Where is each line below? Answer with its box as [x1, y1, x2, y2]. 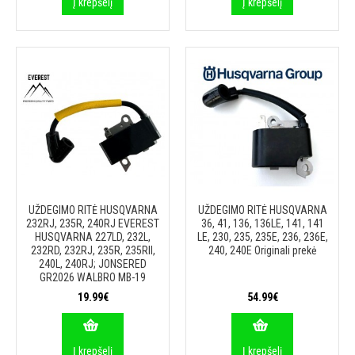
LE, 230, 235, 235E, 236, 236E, [197, 231, 328, 243]
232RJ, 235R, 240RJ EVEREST [26, 217, 159, 230]
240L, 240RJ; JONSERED [39, 258, 147, 270]
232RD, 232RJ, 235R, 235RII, [30, 244, 155, 257]
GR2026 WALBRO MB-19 [40, 271, 146, 284]
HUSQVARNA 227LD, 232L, [35, 231, 151, 243]
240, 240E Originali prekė [208, 244, 317, 257]
